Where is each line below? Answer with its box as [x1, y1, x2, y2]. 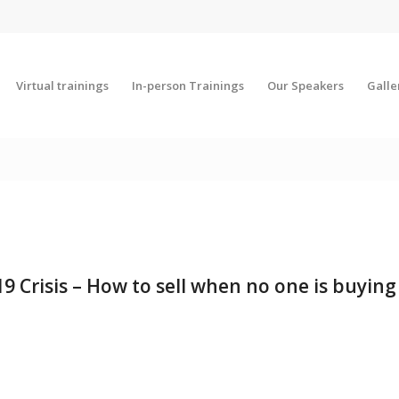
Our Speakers [266, 77, 344, 94]
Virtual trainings [15, 77, 109, 94]
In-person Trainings [131, 77, 244, 94]
